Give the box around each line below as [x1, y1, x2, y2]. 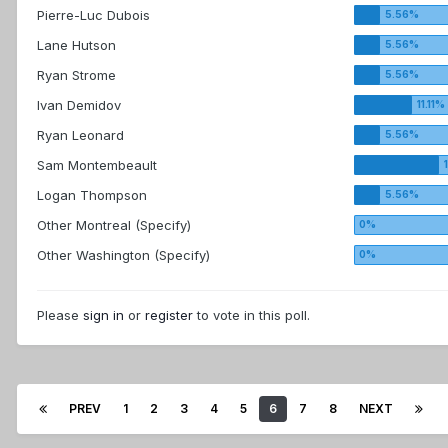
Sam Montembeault [37, 157, 157, 174]
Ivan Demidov [37, 97, 121, 114]
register [145, 307, 193, 324]
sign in [83, 307, 124, 324]
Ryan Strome [37, 67, 116, 84]
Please [37, 307, 83, 324]
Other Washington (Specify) [37, 247, 210, 264]
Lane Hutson [37, 37, 116, 54]
